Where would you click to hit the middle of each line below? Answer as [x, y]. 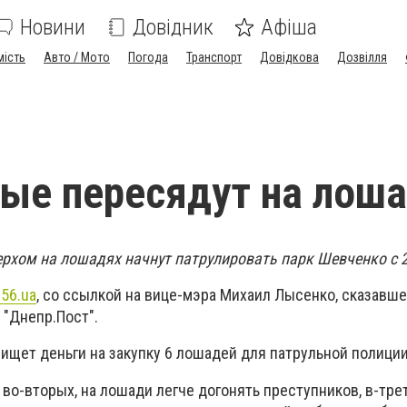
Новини [53, 27]
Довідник [173, 27]
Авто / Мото [77, 57]
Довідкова [289, 57]
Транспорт [214, 57]
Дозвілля [362, 57]
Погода [148, 57]
